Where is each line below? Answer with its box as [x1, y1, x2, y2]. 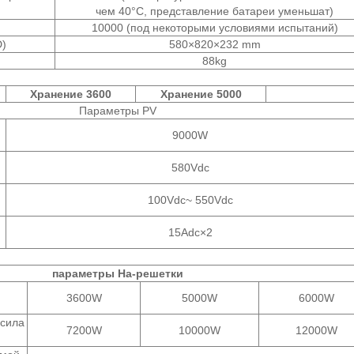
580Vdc [171, 160, 209, 174]
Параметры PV [79, 104, 156, 117]
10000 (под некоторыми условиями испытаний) [91, 21, 338, 34]
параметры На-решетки [52, 266, 183, 280]
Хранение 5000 [160, 87, 242, 100]
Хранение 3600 [30, 87, 111, 100]
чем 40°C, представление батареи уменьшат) [96, 4, 333, 17]
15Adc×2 [168, 225, 213, 239]
